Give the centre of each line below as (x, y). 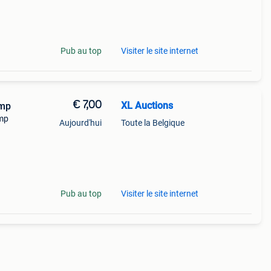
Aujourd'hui (80, 123)
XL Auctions (147, 106)
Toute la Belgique (152, 123)
